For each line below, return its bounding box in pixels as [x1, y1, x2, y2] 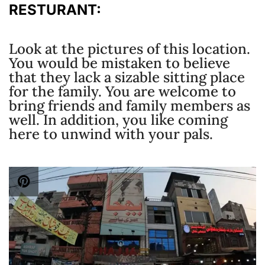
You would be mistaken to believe [9, 53, 230, 72]
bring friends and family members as [9, 96, 250, 115]
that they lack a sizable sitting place [9, 67, 245, 86]
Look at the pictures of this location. [9, 39, 250, 58]
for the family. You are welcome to [9, 82, 236, 101]
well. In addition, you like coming [9, 110, 228, 129]
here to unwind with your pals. [9, 124, 213, 143]
